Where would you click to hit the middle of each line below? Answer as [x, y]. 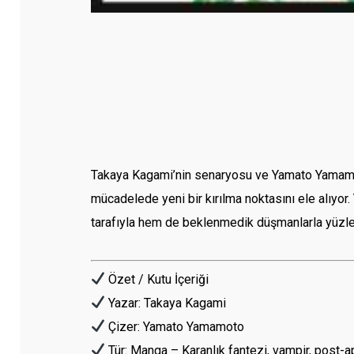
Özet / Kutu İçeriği [157, 279]
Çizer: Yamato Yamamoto [175, 326]
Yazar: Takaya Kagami [166, 303]
